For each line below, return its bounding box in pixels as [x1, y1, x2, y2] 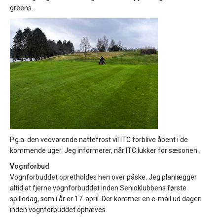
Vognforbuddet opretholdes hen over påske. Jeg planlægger [10, 173, 197, 181]
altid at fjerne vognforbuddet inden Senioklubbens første [10, 184, 186, 192]
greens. [10, 4, 33, 12]
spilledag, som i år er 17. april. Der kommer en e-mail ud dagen [10, 195, 202, 203]
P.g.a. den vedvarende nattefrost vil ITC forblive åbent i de [10, 136, 188, 144]
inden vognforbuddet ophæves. [10, 206, 107, 214]
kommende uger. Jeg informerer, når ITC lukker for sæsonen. [10, 147, 199, 154]
